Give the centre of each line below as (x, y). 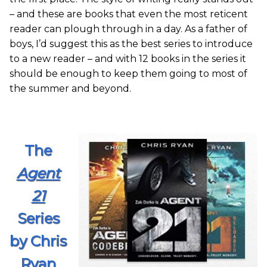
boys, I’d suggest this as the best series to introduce (131, 44)
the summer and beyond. (70, 89)
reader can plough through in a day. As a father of (128, 29)
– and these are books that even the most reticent (129, 14)
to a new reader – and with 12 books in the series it (128, 59)
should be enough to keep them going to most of (128, 74)
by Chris (38, 241)
